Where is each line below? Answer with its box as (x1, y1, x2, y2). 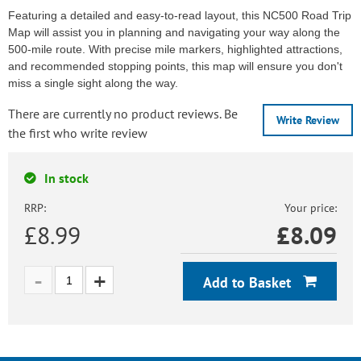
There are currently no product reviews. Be (8, 106, 238, 122)
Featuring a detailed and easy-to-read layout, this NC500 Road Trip (8, 9, 351, 22)
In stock (44, 170, 89, 186)
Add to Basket (203, 273, 295, 292)
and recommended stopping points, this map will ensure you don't (8, 60, 342, 73)
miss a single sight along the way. (8, 77, 178, 89)
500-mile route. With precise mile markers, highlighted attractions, (8, 43, 342, 56)
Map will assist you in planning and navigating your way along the (8, 26, 340, 39)
